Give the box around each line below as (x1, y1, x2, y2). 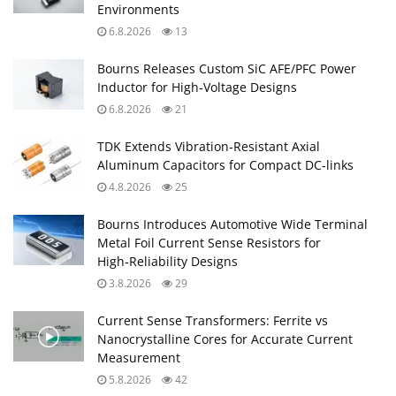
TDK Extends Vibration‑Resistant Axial (97, 138, 320, 156)
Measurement (97, 349, 180, 367)
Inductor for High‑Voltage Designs (97, 79, 297, 96)
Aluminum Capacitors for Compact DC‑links (97, 156, 354, 174)
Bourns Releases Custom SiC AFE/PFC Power (97, 60, 356, 78)
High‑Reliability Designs (97, 253, 238, 270)
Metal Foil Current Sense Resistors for (97, 234, 321, 252)
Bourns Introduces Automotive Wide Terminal (97, 216, 368, 233)
